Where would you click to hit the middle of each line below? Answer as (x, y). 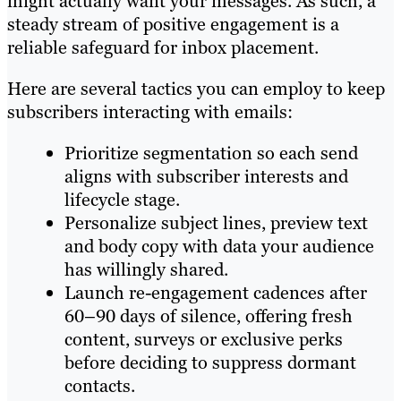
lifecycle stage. (122, 200)
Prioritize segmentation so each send (211, 154)
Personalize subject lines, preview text (216, 223)
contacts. (100, 386)
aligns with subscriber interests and (206, 177)
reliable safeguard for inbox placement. (163, 48)
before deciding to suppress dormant (210, 363)
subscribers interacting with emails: (150, 112)
